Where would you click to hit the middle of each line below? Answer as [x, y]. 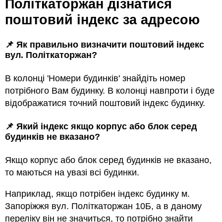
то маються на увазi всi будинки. [72, 173]
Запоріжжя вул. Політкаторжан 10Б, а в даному [103, 206]
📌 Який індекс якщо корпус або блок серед [101, 127]
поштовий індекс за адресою [102, 20]
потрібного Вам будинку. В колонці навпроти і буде [110, 91]
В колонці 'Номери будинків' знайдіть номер [95, 79]
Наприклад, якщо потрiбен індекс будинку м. [97, 194]
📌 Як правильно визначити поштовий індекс [105, 45]
